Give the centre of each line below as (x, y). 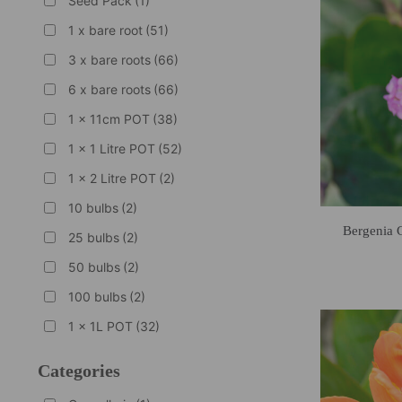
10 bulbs (93, 207)
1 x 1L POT (100, 326)
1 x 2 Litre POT (112, 178)
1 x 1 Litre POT (111, 148)
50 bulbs (94, 267)
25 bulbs (93, 237)
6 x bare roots (109, 89)
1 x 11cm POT (109, 118)
